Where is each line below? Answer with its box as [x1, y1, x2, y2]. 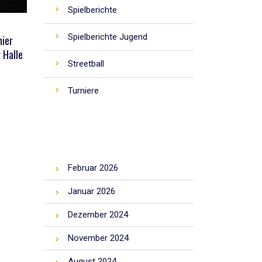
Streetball [68, 58, 104, 69]
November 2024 [68, 233, 129, 243]
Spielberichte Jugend [68, 32, 147, 42]
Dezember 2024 [68, 209, 128, 220]
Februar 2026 [68, 163, 118, 173]
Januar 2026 [68, 186, 115, 196]
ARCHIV [53, 126, 82, 142]
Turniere [68, 85, 99, 96]
